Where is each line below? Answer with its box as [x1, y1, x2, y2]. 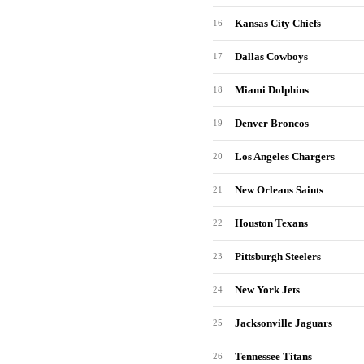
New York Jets [235, 284, 300, 296]
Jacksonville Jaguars [235, 317, 332, 329]
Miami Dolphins [235, 84, 309, 96]
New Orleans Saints [235, 184, 323, 196]
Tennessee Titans [235, 350, 312, 362]
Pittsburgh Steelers [235, 250, 321, 262]
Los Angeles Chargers [235, 150, 335, 162]
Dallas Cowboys [235, 50, 308, 63]
